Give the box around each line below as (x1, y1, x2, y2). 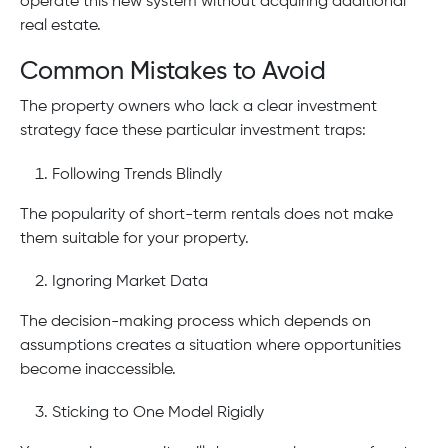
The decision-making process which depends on (20, 313, 371, 330)
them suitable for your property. (20, 230, 249, 247)
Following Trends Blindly (52, 166, 222, 183)
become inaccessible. (20, 361, 176, 378)
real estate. (20, 18, 101, 35)
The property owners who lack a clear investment (20, 99, 377, 116)
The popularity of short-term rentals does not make (20, 206, 393, 223)
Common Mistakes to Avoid (20, 59, 326, 86)
